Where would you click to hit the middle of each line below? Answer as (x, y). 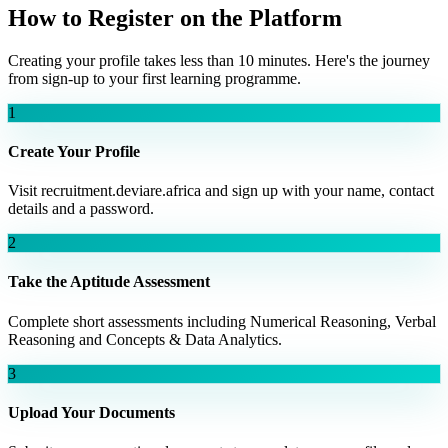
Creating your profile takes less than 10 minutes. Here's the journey (219, 60)
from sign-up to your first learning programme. (154, 78)
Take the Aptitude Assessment (109, 282)
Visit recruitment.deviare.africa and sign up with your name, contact (221, 191)
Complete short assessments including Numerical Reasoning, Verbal (222, 321)
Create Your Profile (74, 151)
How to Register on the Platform (175, 17)
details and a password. (81, 209)
